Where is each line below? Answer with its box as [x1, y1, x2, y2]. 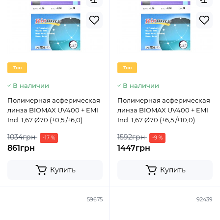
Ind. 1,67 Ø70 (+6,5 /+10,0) [117, 116, 195, 124]
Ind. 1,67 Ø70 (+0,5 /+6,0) [7, 116, 82, 124]
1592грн [117, 133, 145, 141]
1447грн [117, 143, 150, 153]
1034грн [7, 133, 35, 141]
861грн [7, 143, 35, 153]
